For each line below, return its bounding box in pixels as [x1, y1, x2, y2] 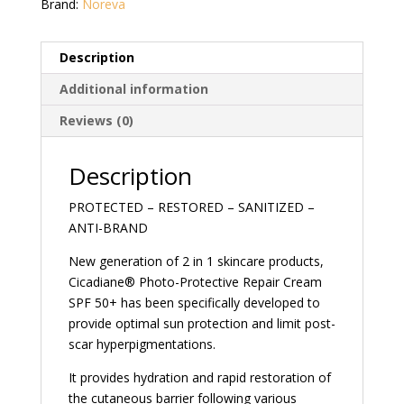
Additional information [59, 80, 208, 98]
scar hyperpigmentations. [68, 335, 216, 353]
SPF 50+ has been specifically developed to [68, 294, 320, 312]
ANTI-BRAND [68, 219, 148, 237]
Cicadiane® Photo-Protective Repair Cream [68, 273, 322, 291]
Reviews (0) [59, 112, 133, 130]
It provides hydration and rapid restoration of [68, 369, 331, 387]
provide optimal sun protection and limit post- [68, 315, 335, 333]
